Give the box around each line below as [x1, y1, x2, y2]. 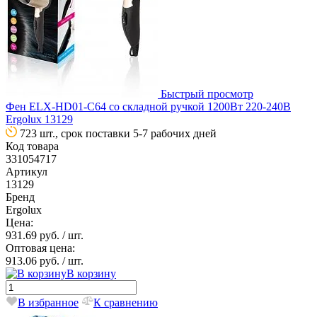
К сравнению [93, 296, 158, 309]
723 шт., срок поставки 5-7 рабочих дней [20, 127, 217, 139]
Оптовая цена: [6, 241, 75, 254]
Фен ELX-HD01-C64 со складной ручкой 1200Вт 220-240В [6, 100, 291, 113]
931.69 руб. [6, 229, 62, 241]
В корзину [67, 267, 116, 279]
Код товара [6, 139, 59, 152]
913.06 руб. [6, 254, 62, 267]
